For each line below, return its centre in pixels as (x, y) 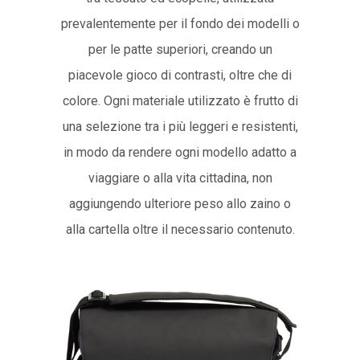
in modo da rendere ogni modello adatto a (180, 152)
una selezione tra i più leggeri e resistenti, (180, 126)
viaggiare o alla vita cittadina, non (180, 178)
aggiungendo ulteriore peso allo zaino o (180, 203)
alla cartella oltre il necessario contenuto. (180, 229)
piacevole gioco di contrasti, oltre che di (180, 75)
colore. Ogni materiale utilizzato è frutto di (180, 100)
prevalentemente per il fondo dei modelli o (180, 23)
